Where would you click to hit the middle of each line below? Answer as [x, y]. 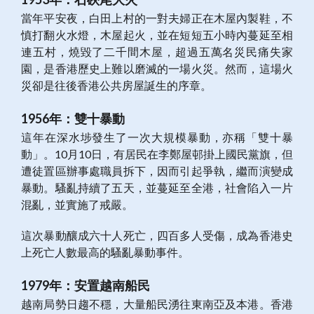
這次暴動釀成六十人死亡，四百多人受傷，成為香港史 [157, 235]
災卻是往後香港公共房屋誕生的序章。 [116, 86]
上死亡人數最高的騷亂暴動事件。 [105, 252]
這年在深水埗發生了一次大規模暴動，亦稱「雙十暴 [157, 137]
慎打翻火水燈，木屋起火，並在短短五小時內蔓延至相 [157, 35]
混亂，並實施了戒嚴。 [77, 205]
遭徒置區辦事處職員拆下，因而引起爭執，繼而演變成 [157, 171]
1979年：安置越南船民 [86, 286]
